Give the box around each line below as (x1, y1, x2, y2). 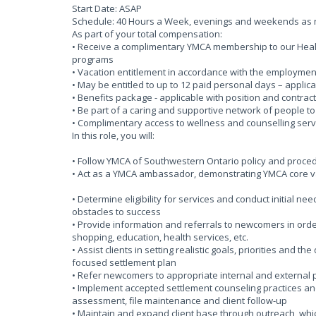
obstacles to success (72, 205, 161, 218)
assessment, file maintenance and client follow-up (72, 294, 287, 307)
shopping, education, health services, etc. (72, 231, 248, 243)
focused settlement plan (72, 256, 176, 269)
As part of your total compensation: (72, 28, 222, 40)
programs (72, 53, 114, 66)
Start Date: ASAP (72, 2, 142, 15)
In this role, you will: (72, 129, 154, 142)
